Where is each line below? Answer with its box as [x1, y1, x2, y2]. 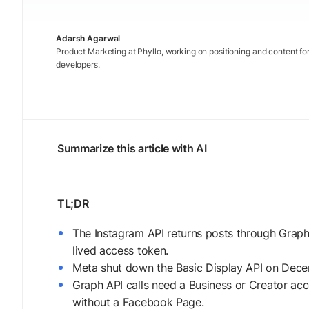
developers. [56, 59, 100, 70]
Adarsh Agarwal [56, 33, 121, 43]
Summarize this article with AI [57, 141, 207, 155]
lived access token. [72, 243, 168, 257]
